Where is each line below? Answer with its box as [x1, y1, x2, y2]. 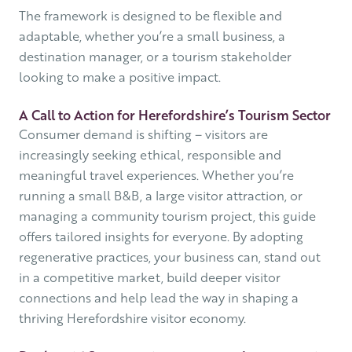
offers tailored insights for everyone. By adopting [19, 228, 303, 245]
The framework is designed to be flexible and [19, 7, 282, 24]
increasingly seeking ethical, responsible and [19, 146, 281, 163]
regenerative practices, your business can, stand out [19, 248, 321, 266]
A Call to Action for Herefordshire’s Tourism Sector [19, 106, 331, 124]
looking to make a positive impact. [19, 68, 221, 86]
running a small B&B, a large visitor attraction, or [19, 187, 302, 204]
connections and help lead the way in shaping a [19, 289, 299, 306]
